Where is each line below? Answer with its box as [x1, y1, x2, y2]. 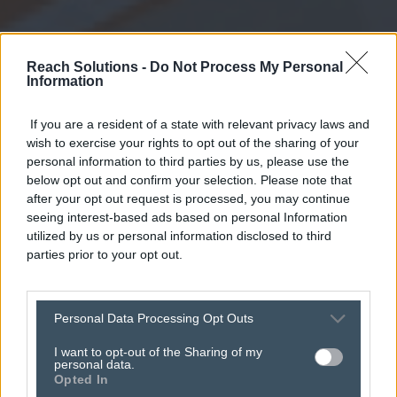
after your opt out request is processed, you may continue [27, 191, 350, 206]
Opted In [54, 371, 109, 386]
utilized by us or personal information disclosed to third [27, 228, 331, 243]
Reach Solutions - [27, 58, 150, 74]
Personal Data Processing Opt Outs [54, 311, 253, 325]
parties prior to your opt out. [27, 246, 190, 261]
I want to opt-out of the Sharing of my [54, 344, 262, 359]
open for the [102, 339, 295, 390]
